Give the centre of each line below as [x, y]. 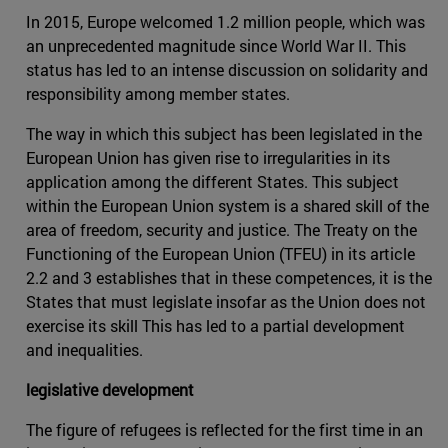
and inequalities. [84, 349]
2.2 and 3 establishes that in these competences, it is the [229, 277]
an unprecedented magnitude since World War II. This [216, 45]
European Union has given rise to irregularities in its [208, 157]
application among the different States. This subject [212, 181]
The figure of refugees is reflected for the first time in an [224, 429]
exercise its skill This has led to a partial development [215, 325]
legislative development [110, 389]
